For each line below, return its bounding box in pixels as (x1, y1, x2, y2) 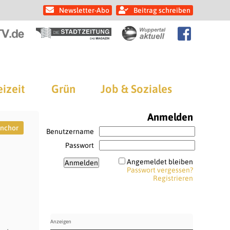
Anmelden (147, 111, 193, 123)
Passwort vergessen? (126, 166, 193, 174)
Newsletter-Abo (59, 6, 109, 14)
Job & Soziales (101, 82, 172, 95)
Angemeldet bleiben (126, 158, 193, 166)
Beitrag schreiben (133, 6, 190, 14)
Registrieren (152, 174, 193, 182)
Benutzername (46, 127, 94, 136)
